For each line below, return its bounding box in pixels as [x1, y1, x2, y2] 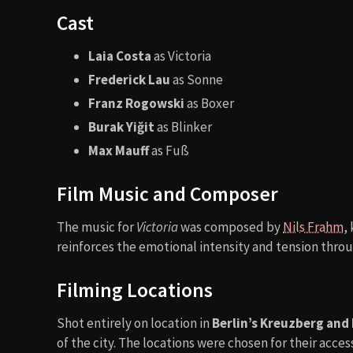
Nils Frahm [283, 217, 344, 236]
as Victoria [151, 46, 211, 65]
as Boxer [184, 94, 234, 112]
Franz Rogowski [88, 94, 184, 112]
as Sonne [170, 70, 223, 88]
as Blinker [154, 117, 212, 136]
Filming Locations [57, 277, 213, 303]
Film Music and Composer [57, 180, 278, 206]
